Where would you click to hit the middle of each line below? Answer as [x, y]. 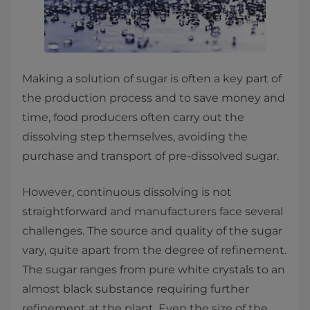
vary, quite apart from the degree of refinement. [154, 250]
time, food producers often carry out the [133, 117]
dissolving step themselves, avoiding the [135, 137]
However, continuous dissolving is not [127, 192]
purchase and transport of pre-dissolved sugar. [151, 156]
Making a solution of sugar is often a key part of [152, 79]
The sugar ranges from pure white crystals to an [154, 270]
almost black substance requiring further [136, 289]
